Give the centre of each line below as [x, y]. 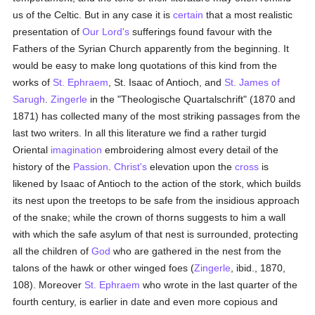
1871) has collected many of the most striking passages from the [157, 116]
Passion [91, 167]
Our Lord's [106, 32]
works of [33, 82]
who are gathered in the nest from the [196, 251]
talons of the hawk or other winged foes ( [104, 268]
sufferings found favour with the [201, 32]
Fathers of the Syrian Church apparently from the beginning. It [151, 49]
